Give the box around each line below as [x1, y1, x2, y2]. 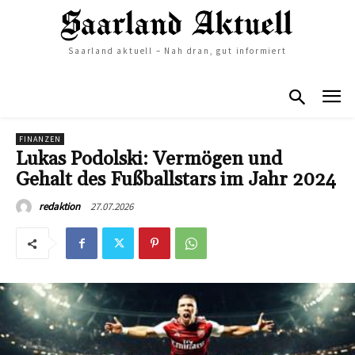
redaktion [39, 200, 80, 214]
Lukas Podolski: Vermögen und [16, 147, 282, 172]
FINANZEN [19, 134, 61, 145]
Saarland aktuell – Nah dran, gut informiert [68, 44, 287, 56]
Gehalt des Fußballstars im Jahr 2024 [16, 168, 336, 193]
